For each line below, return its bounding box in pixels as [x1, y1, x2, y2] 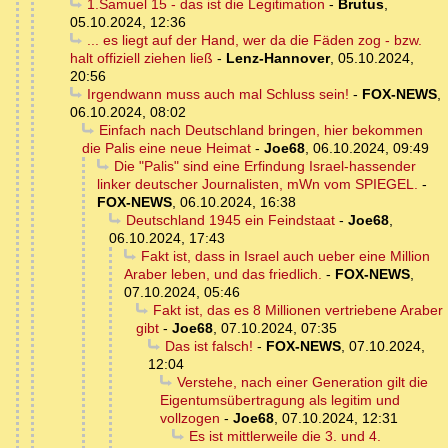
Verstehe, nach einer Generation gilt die [176, 374, 428, 391]
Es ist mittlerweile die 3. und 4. [188, 428, 381, 445]
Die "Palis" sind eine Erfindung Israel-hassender [113, 158, 416, 175]
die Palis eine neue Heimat [82, 140, 251, 157]
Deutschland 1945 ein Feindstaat [125, 212, 335, 229]
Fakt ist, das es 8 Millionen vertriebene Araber [152, 302, 443, 319]
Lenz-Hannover [226, 50, 330, 67]
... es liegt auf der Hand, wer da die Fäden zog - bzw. [86, 32, 422, 49]
